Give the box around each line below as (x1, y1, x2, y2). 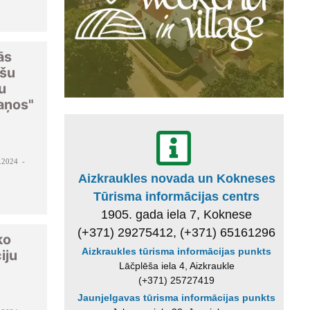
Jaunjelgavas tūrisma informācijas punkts (77, 292, 276, 304)
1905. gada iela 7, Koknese (101, 207, 253, 221)
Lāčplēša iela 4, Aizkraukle (118, 259, 235, 271)
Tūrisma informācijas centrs (93, 189, 260, 203)
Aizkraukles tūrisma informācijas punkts (82, 245, 272, 257)
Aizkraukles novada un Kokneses (77, 171, 275, 185)
